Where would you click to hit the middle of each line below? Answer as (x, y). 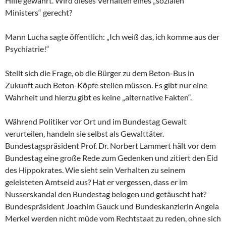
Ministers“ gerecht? (39, 13)
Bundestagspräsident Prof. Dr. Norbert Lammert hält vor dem (110, 146)
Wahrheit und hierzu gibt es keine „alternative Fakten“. (98, 97)
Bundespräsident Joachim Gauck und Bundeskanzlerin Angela (112, 206)
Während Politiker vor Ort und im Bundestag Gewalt (96, 122)
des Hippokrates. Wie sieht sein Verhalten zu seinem (95, 170)
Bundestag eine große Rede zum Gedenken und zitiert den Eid (111, 158)
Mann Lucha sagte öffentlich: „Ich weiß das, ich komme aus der (112, 37)
